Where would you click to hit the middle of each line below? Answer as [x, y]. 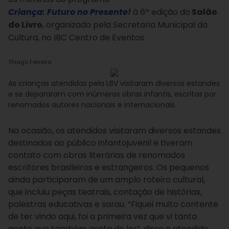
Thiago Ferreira [30, 62]
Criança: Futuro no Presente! [70, 12]
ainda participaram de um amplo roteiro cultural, [107, 180]
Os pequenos [183, 167]
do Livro [25, 25]
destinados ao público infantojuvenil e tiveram [100, 143]
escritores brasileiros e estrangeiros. [82, 167]
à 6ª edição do [161, 12]
